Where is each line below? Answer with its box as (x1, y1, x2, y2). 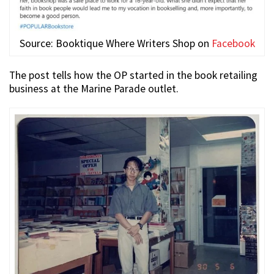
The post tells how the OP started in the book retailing (9, 68, 257, 82)
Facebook (211, 36, 255, 50)
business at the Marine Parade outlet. (9, 81, 179, 95)
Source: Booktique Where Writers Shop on (19, 36, 212, 50)
